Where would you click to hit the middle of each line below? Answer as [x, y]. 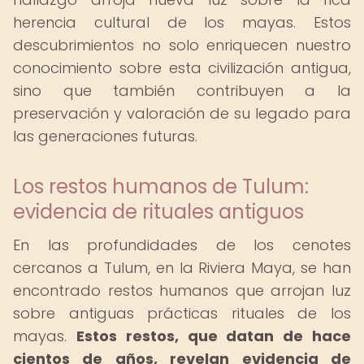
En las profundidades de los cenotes [182, 245]
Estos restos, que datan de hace [214, 336]
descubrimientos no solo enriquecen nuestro [182, 45]
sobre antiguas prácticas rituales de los [182, 313]
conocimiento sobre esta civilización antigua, [182, 68]
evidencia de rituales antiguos [158, 212]
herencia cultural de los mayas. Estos [182, 22]
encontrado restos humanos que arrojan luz [182, 290]
